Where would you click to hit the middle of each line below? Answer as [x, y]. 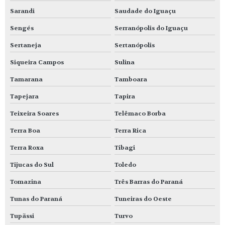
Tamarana [26, 79]
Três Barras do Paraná [148, 182]
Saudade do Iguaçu [145, 11]
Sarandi [22, 11]
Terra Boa [25, 130]
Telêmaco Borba [140, 113]
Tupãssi [22, 216]
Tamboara [131, 79]
